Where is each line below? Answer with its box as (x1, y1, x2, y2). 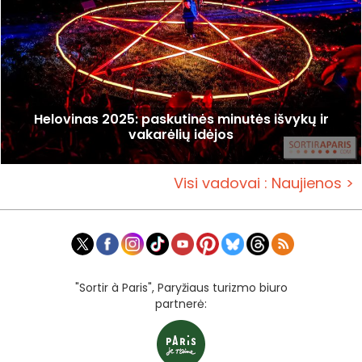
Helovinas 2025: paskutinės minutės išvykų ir (33, 110, 329, 129)
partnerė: (155, 295, 207, 312)
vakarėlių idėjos (128, 125, 234, 145)
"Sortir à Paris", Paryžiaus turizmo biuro (74, 279, 288, 296)
